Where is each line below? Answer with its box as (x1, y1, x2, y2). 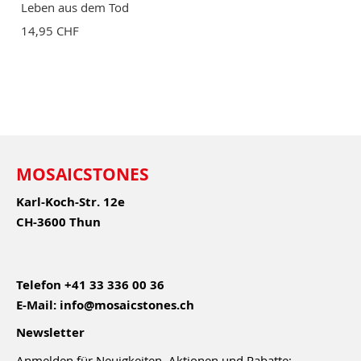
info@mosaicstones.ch (60, 296, 194, 313)
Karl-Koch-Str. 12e (16, 193, 125, 210)
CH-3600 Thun (16, 213, 101, 230)
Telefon (16, 276, 61, 293)
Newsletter (16, 323, 85, 341)
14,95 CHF (21, 22, 79, 39)
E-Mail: (16, 296, 56, 313)
